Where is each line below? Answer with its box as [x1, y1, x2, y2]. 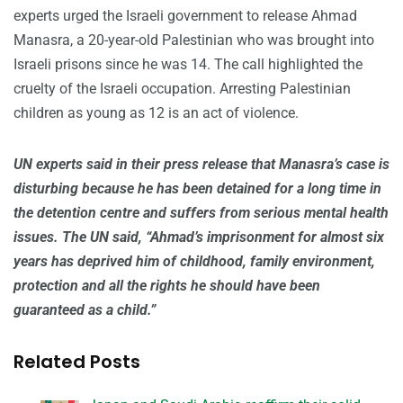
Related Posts [13, 349, 140, 375]
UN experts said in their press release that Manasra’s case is [13, 156, 390, 174]
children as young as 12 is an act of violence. [13, 104, 299, 122]
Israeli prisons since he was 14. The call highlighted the [13, 56, 363, 74]
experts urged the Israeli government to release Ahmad [13, 7, 357, 25]
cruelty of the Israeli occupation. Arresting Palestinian [13, 80, 351, 98]
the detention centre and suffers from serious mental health [13, 204, 389, 222]
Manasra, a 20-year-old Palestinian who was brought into [13, 31, 374, 49]
